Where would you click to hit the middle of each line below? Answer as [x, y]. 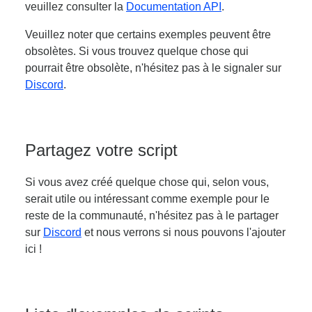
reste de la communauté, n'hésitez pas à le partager [152, 215]
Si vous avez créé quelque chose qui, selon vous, [147, 182]
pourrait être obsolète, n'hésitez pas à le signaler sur [153, 68]
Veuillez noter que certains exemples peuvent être [148, 34]
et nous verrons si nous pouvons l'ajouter [184, 232]
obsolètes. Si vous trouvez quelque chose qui [137, 51]
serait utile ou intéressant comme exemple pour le [147, 198]
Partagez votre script [101, 150]
